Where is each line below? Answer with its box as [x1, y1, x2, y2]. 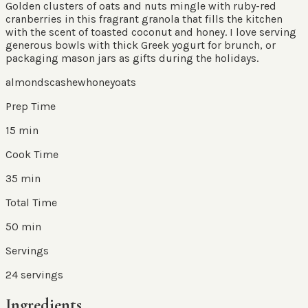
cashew [49, 75, 86, 89]
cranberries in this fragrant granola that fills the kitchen [5, 12, 283, 25]
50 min [5, 219, 41, 233]
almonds [5, 75, 49, 89]
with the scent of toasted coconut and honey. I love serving [5, 25, 296, 38]
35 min [5, 171, 41, 185]
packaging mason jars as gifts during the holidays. [5, 51, 258, 65]
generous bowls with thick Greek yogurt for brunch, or [5, 38, 276, 52]
